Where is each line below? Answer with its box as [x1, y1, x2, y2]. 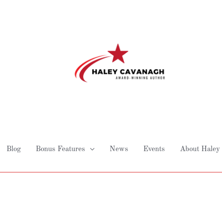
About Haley [180, 146, 220, 153]
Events [143, 146, 165, 153]
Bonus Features [36, 146, 85, 153]
